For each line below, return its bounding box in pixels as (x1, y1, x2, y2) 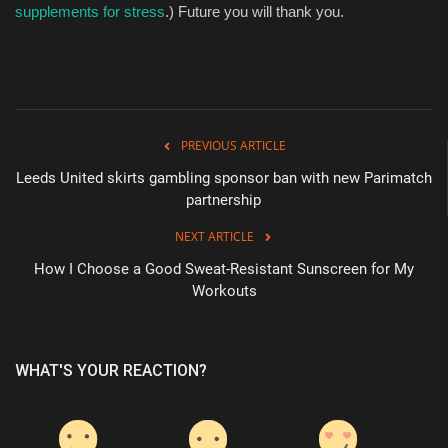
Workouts (191, 281, 257, 300)
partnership (186, 190, 261, 209)
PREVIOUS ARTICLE (181, 136, 286, 154)
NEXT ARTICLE (174, 227, 254, 245)
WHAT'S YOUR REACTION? (15, 360, 207, 380)
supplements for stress (15, 2, 165, 20)
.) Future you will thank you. (165, 2, 344, 20)
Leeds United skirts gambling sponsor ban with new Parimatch (15, 168, 432, 187)
